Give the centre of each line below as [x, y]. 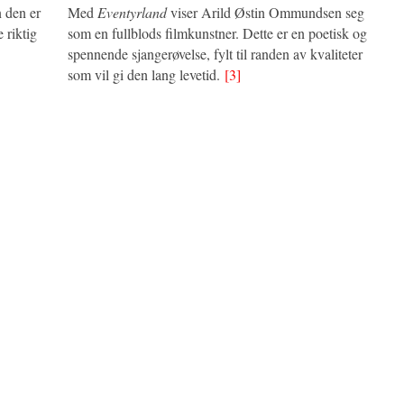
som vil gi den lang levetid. [146, 74]
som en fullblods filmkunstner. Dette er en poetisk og [217, 32]
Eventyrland [132, 12]
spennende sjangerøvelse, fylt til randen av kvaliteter [215, 53]
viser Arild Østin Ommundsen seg [266, 12]
